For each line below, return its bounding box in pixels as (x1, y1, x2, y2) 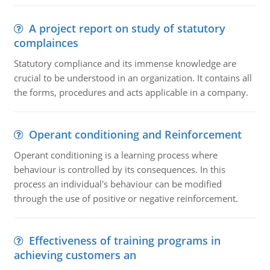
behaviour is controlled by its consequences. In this (13, 163, 225, 175)
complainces (13, 36, 78, 50)
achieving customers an (13, 248, 136, 262)
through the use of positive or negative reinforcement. (13, 192, 238, 204)
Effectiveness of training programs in (28, 233, 221, 248)
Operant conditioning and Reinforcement (28, 127, 242, 142)
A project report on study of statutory (28, 21, 225, 36)
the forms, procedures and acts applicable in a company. (13, 86, 248, 98)
